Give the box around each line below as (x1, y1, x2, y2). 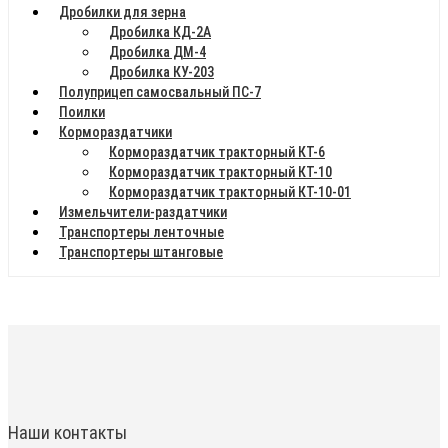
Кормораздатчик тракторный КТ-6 (109, 143, 325, 160)
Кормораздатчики (59, 123, 172, 140)
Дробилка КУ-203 (109, 63, 214, 80)
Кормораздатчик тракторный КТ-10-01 (109, 183, 351, 200)
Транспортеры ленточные (59, 223, 224, 240)
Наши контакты (8, 422, 127, 444)
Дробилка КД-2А (109, 23, 211, 40)
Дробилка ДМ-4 (109, 43, 206, 60)
